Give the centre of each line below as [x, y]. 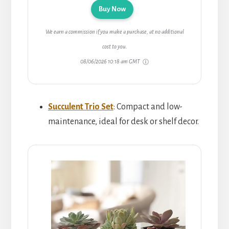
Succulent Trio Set [81, 107]
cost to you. [114, 46]
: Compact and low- [148, 107]
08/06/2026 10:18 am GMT [111, 61]
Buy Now [112, 9]
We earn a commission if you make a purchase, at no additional [114, 31]
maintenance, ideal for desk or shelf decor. [123, 121]
